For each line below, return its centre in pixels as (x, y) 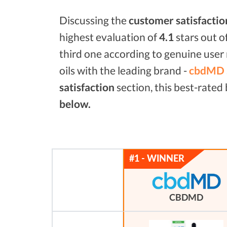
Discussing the (94, 20)
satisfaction (87, 87)
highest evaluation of (109, 37)
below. (75, 104)
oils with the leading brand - (124, 70)
